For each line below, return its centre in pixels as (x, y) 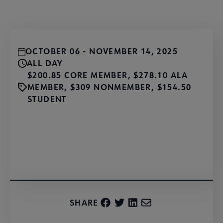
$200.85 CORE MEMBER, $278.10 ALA (108, 75)
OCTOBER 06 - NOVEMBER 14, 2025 (102, 51)
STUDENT (47, 99)
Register (111, 149)
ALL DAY (45, 63)
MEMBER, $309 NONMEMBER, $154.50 (110, 87)
